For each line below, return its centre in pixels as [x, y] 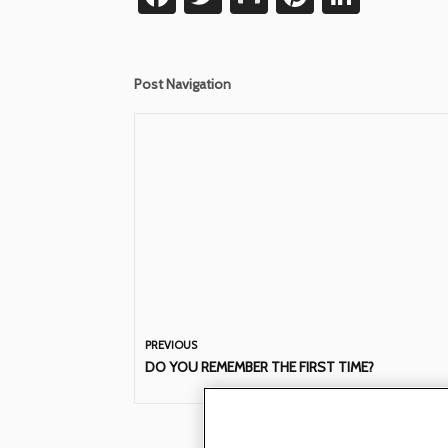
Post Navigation [183, 83]
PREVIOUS [171, 344]
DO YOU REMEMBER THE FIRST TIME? [260, 366]
